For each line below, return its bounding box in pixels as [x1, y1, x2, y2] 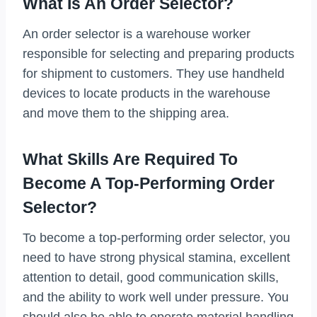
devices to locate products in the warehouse [23, 86, 270, 100]
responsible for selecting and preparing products [23, 46, 294, 61]
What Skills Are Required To [23, 150, 238, 169]
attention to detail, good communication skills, [23, 270, 279, 284]
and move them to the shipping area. [23, 105, 229, 120]
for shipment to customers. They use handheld [23, 66, 284, 81]
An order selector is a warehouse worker [23, 26, 250, 41]
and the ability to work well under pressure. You [23, 289, 289, 304]
